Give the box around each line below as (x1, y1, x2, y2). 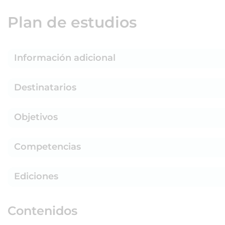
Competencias (14, 141, 81, 152)
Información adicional (14, 52, 116, 63)
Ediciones (14, 171, 58, 182)
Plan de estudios (8, 13, 137, 32)
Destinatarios (14, 82, 76, 93)
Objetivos (14, 111, 58, 123)
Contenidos (8, 203, 77, 218)
